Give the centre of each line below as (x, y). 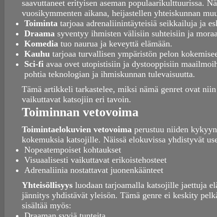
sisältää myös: (46, 206)
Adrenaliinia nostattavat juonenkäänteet (94, 170)
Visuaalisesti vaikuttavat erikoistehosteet (95, 160)
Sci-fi (34, 64)
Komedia (41, 44)
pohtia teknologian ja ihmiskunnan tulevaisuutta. (110, 74)
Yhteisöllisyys (47, 185)
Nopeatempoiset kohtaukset (73, 150)
